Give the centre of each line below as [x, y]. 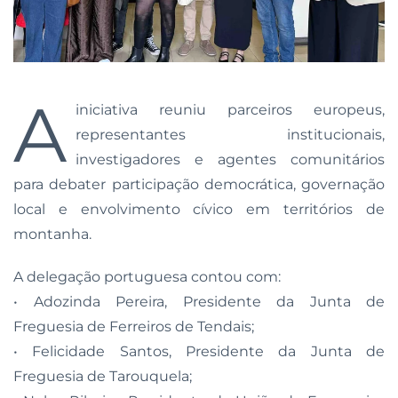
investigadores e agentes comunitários [230, 159]
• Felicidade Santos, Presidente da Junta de [199, 351]
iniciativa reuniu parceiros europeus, [230, 109]
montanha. [52, 234]
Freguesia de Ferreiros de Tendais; [134, 326]
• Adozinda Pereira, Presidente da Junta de [199, 301]
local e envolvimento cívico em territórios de [199, 209]
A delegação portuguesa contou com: [147, 276]
